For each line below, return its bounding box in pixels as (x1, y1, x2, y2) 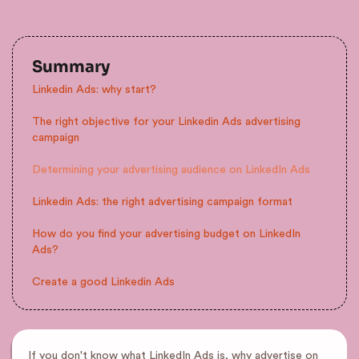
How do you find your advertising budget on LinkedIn (32, 228, 301, 240)
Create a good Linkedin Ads (32, 276, 175, 288)
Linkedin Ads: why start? (32, 84, 156, 95)
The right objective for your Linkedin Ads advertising (32, 116, 301, 127)
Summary (32, 57, 110, 77)
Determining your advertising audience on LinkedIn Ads (32, 164, 310, 175)
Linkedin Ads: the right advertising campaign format (32, 196, 292, 208)
